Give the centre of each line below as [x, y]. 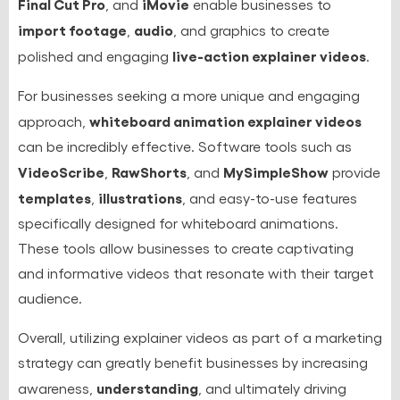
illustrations [140, 197]
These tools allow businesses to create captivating [186, 247]
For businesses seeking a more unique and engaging [189, 95]
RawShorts [149, 171]
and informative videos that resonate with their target [196, 272]
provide [354, 171]
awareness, [57, 387]
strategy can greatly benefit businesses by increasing [193, 362]
